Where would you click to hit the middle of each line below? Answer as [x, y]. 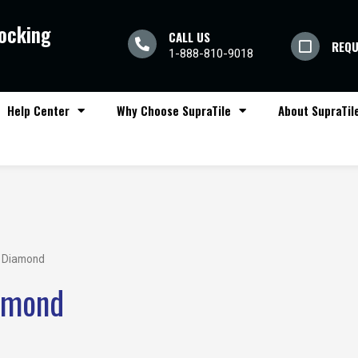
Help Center [38, 110]
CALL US [189, 36]
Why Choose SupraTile [174, 110]
